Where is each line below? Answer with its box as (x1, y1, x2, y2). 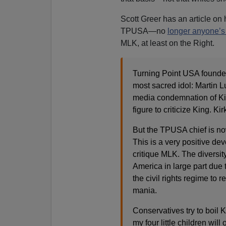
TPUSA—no (120, 26, 167, 35)
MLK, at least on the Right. (120, 38, 214, 47)
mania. (132, 186, 159, 195)
